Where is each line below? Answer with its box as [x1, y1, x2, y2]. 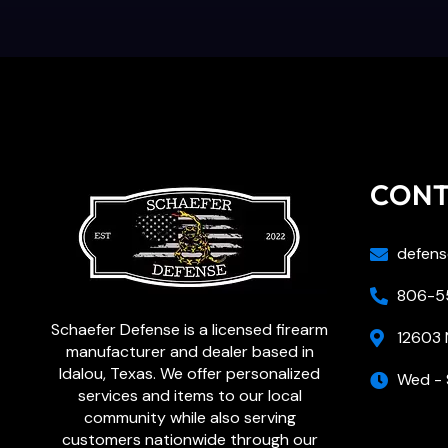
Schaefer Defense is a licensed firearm [51, 318, 329, 340]
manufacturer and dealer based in [65, 340, 314, 362]
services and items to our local [77, 384, 302, 406]
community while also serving [83, 406, 296, 428]
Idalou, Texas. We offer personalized [59, 362, 321, 384]
